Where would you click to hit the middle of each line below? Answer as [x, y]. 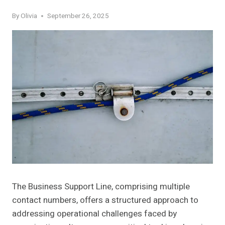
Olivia [29, 16]
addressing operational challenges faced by [94, 214]
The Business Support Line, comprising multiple [101, 187]
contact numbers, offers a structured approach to [105, 200]
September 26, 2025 [78, 16]
